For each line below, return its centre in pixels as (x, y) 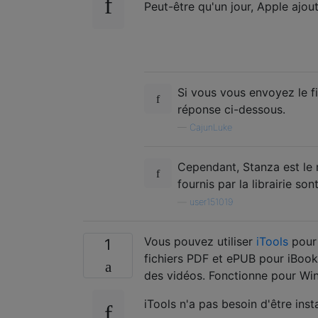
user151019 (211, 202)
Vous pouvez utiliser (200, 241)
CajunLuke (211, 127)
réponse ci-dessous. (231, 109)
